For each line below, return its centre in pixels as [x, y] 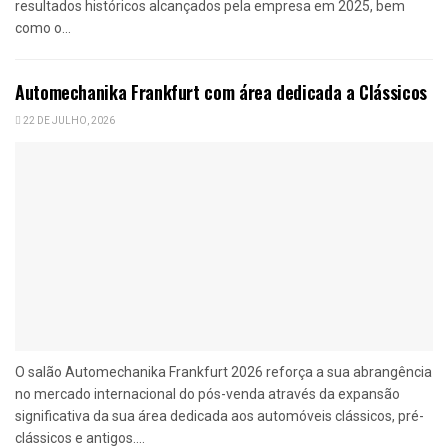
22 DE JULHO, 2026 [68, 120]
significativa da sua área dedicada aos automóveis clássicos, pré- [219, 415]
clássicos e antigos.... [80, 437]
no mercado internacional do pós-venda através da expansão [207, 393]
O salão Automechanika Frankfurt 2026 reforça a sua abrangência [223, 371]
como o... [43, 27]
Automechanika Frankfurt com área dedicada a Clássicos [221, 91]
